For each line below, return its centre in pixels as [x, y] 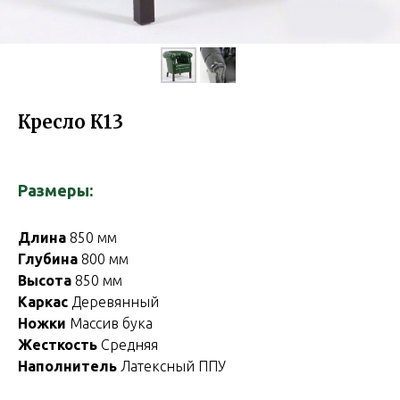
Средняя [129, 345]
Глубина [48, 259]
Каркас [45, 302]
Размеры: [55, 190]
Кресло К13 [71, 122]
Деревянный [115, 302]
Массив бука [111, 323]
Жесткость [59, 345]
